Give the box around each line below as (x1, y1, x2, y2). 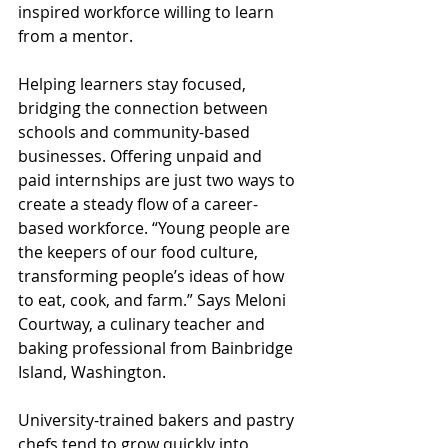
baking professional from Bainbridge (18, 337, 297, 360)
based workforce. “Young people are (18, 217, 294, 240)
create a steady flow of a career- (18, 193, 258, 216)
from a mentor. (18, 25, 133, 48)
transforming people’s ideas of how (18, 265, 288, 288)
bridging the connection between (18, 97, 272, 120)
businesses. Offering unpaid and (18, 145, 266, 168)
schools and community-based (18, 121, 254, 144)
